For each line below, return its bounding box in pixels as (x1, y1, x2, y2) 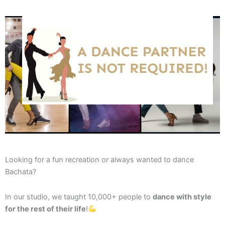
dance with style (153, 192, 211, 201)
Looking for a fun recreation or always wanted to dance (5, 155, 194, 165)
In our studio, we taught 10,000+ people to (5, 192, 153, 201)
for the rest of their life (5, 204, 86, 213)
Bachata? (5, 167, 36, 177)
